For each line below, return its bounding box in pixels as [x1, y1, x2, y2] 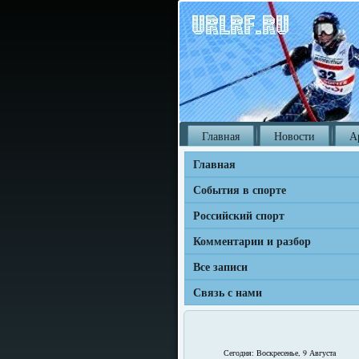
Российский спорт [193, 207, 284, 224]
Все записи [193, 258, 248, 275]
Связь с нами [193, 284, 262, 301]
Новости [274, 128, 315, 143]
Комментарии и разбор [193, 232, 311, 249]
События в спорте [193, 181, 286, 198]
